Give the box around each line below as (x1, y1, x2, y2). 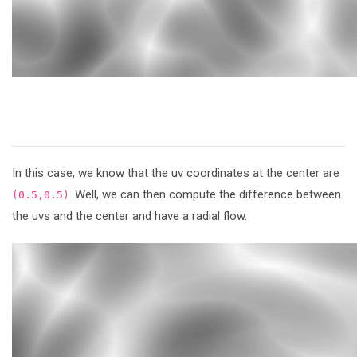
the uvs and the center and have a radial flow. (12, 208, 247, 223)
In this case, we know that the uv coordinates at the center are (12, 165, 339, 180)
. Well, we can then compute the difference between (69, 186, 341, 202)
